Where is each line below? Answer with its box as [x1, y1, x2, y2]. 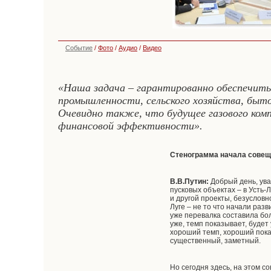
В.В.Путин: [170, 177, 211, 186]
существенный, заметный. [170, 237, 261, 245]
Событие [65, 44, 93, 51]
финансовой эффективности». [58, 120, 203, 132]
